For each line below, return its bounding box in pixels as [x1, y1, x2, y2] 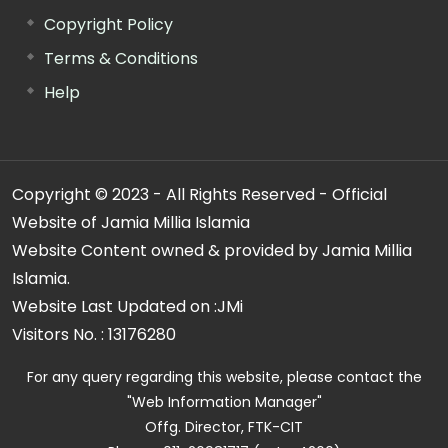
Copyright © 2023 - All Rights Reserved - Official [12, 182, 387, 206]
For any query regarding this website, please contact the [26, 366, 422, 387]
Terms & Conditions [44, 46, 198, 70]
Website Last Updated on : [12, 294, 217, 318]
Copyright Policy [44, 12, 173, 36]
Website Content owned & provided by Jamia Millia [12, 238, 412, 262]
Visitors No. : [12, 322, 108, 346]
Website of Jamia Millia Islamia [12, 210, 250, 234]
